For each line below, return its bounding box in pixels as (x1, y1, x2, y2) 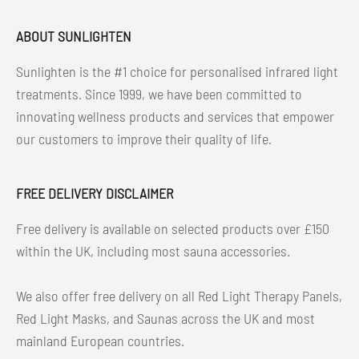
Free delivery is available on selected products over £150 (16, 219, 329, 237)
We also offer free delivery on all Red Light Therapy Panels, (16, 286, 342, 305)
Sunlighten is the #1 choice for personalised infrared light (16, 62, 338, 80)
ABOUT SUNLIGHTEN (16, 26, 131, 45)
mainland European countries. (16, 331, 184, 349)
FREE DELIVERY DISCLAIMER (16, 184, 173, 202)
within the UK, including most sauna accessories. (16, 241, 290, 260)
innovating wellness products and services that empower (16, 107, 334, 125)
